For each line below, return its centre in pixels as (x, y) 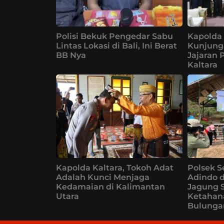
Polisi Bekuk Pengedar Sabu (114, 36)
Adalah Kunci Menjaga (103, 177)
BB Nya (71, 55)
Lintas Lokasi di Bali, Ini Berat (116, 45)
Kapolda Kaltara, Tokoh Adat (115, 167)
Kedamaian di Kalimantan (110, 186)
